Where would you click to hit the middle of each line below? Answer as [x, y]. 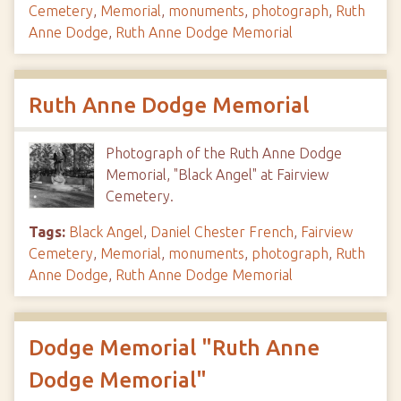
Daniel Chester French [222, 232]
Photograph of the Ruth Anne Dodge [224, 153]
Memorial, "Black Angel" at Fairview [217, 175]
